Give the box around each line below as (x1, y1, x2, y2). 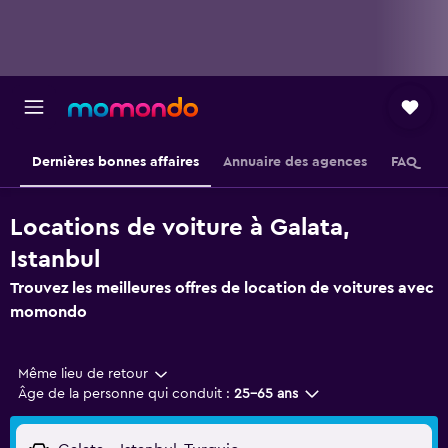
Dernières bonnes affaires (31, 155, 199, 169)
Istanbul (10, 248, 100, 272)
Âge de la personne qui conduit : (18, 387, 230, 401)
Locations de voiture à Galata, (10, 216, 349, 240)
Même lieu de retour (18, 367, 148, 381)
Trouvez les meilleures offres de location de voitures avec (10, 280, 434, 296)
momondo (10, 304, 87, 320)
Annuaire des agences (222, 155, 367, 169)
